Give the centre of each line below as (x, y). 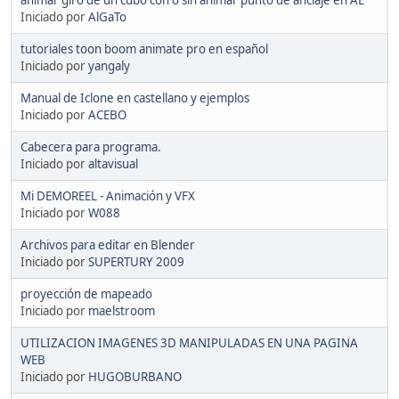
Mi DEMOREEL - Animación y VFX (108, 195)
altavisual (113, 163)
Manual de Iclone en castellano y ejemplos (135, 98)
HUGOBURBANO (135, 376)
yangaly (109, 65)
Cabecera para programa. (91, 147)
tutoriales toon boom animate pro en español (144, 49)
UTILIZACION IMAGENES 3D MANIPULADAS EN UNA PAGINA (189, 342)
